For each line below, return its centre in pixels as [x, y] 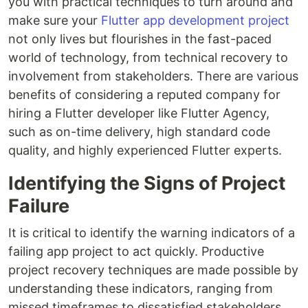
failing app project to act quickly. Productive [136, 252]
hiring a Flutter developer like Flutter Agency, [139, 113]
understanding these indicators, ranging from [141, 289]
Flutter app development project [195, 21]
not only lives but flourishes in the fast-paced [140, 39]
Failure [39, 206]
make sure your [55, 21]
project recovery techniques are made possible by [153, 270]
